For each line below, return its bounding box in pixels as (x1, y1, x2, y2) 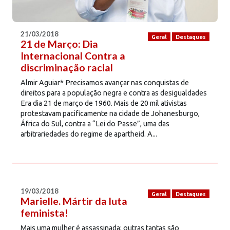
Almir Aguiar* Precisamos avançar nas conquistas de (21, 78, 189, 87)
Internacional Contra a (21, 49, 125, 62)
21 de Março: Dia (21, 37, 98, 50)
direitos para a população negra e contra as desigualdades (21, 88, 207, 97)
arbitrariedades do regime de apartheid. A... (21, 129, 157, 138)
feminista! (21, 206, 68, 219)
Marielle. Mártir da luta (21, 195, 127, 207)
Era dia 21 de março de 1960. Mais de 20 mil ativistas (21, 99, 187, 107)
